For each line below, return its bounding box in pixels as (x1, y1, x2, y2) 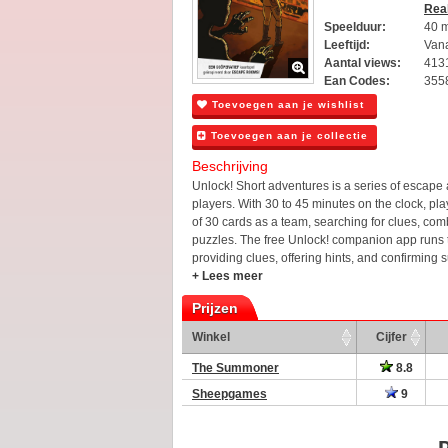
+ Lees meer (192, 268, 263, 283)
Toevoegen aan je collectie (207, 129, 368, 141)
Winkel (192, 329, 230, 344)
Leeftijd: (324, 38, 370, 52)
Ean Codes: (324, 74, 390, 88)
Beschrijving (192, 157, 268, 174)
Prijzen (192, 299, 238, 316)
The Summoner (192, 360, 279, 375)
